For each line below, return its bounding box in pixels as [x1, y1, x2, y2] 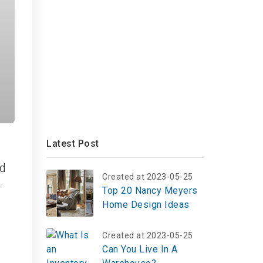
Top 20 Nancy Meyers [102, 185, 198, 196]
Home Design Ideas [102, 199, 190, 210]
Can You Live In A [102, 244, 178, 255]
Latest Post [46, 138, 99, 149]
